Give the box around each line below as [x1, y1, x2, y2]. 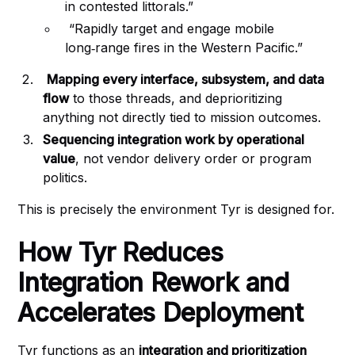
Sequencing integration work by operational [43, 132, 305, 147]
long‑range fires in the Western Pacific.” [65, 40, 303, 55]
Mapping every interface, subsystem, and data [47, 71, 325, 87]
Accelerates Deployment [17, 297, 303, 328]
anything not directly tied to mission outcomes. [43, 109, 322, 125]
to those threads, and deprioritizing [69, 90, 283, 106]
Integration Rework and [17, 267, 289, 298]
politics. [43, 170, 88, 185]
